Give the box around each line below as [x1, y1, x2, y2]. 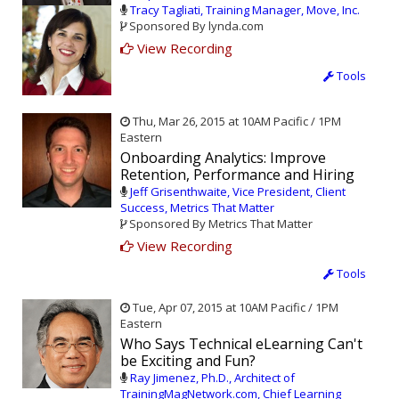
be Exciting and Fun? [120, 351, 256, 371]
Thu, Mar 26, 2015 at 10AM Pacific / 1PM [130, 113, 341, 130]
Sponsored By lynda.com [126, 18, 264, 35]
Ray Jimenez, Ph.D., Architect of [130, 370, 295, 387]
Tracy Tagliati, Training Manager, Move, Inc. [130, 2, 360, 19]
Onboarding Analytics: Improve [120, 148, 326, 168]
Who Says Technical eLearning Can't [120, 334, 362, 354]
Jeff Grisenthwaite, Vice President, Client [130, 183, 346, 200]
